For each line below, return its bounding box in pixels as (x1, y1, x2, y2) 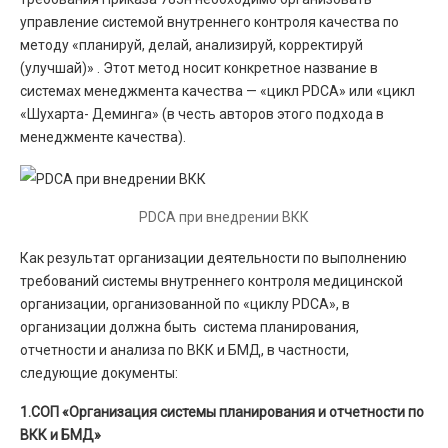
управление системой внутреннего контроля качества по (20, 14, 399, 30)
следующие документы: (20, 365, 178, 381)
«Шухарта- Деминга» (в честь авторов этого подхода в (20, 106, 384, 122)
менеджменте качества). (20, 129, 186, 145)
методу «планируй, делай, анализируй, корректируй (20, 37, 363, 53)
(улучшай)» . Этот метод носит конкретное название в (20, 60, 378, 76)
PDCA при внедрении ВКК (139, 209, 309, 225)
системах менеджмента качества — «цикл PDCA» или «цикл (20, 83, 415, 99)
